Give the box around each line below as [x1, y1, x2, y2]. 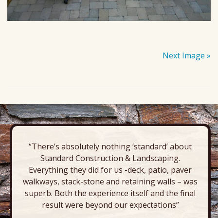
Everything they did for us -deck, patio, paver [29, 164, 192, 175]
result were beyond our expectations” [41, 199, 179, 210]
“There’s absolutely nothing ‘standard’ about [29, 141, 192, 152]
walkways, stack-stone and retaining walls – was [23, 176, 198, 187]
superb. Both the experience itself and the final [25, 187, 196, 199]
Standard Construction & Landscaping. [40, 152, 180, 163]
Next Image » [163, 50, 211, 61]
